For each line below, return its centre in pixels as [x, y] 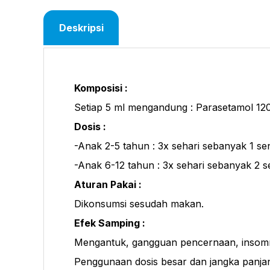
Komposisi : [101, 88]
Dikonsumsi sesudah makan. [139, 203]
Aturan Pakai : [108, 184]
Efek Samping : [110, 223]
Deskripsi [81, 28]
